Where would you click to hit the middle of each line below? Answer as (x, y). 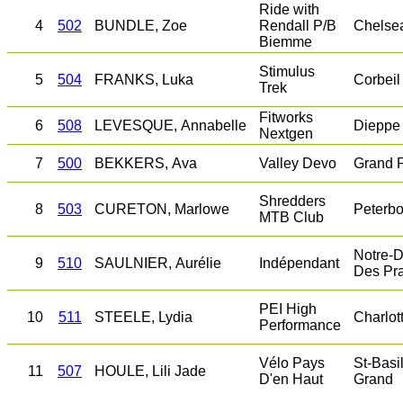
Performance (300, 325)
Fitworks (286, 117)
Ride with (289, 9)
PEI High (288, 309)
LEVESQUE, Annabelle (170, 125)
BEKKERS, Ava (146, 163)
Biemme (286, 42)
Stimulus (287, 72)
